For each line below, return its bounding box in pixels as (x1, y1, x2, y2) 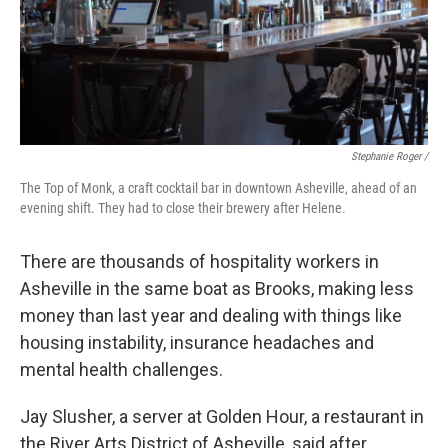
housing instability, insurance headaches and (20, 332, 374, 353)
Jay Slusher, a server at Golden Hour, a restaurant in (20, 406, 424, 427)
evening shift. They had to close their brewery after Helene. (20, 200, 346, 216)
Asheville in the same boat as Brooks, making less (20, 278, 414, 299)
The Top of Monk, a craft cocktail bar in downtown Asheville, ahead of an (20, 180, 417, 196)
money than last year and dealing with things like (20, 305, 402, 326)
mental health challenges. (20, 359, 223, 380)
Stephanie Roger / (351, 150, 428, 163)
